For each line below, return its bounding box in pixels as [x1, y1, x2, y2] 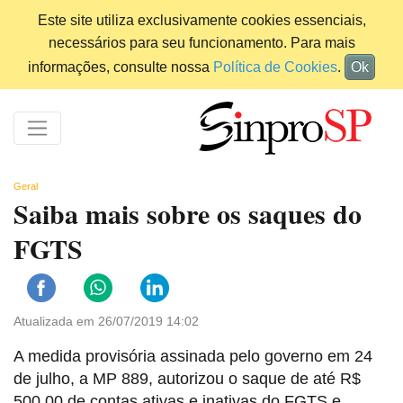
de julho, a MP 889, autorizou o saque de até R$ [13, 370, 361, 389]
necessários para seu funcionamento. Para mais [48, 35, 355, 50]
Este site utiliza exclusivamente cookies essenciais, [37, 13, 366, 28]
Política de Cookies [213, 59, 337, 75]
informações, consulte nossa [28, 59, 213, 75]
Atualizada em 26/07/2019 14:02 [13, 314, 199, 329]
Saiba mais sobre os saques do [13, 193, 362, 234]
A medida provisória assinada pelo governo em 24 [13, 347, 372, 366]
